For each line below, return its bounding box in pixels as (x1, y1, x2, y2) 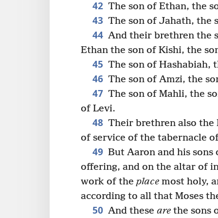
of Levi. (81, 103, 115, 114)
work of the (81, 176, 136, 187)
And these (105, 205, 157, 217)
